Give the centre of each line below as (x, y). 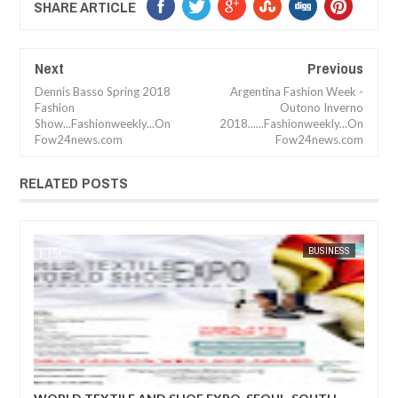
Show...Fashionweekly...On (103, 124)
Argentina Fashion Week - (297, 92)
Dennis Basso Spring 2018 (103, 92)
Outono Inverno (322, 108)
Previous (335, 68)
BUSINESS (61, 251)
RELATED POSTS (74, 183)
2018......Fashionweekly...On (291, 124)
